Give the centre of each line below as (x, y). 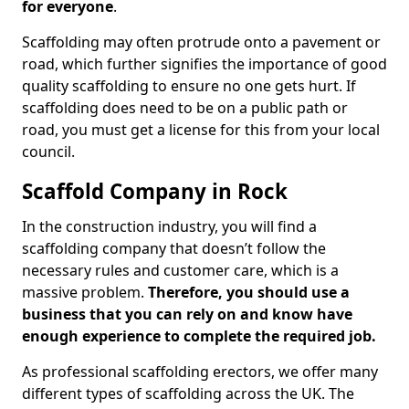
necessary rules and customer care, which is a (180, 270)
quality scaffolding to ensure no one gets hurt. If (189, 86)
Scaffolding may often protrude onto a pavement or (201, 42)
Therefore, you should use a (249, 292)
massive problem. (85, 292)
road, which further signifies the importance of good (204, 64)
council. (48, 152)
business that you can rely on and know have (187, 314)
